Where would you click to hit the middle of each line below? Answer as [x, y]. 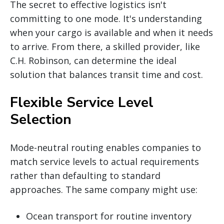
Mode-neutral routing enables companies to [105, 147]
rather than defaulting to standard [85, 175]
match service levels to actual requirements [104, 161]
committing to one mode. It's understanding [106, 18]
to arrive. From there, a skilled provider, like [105, 46]
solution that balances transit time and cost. [106, 74]
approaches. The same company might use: [104, 189]
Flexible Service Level [82, 102]
